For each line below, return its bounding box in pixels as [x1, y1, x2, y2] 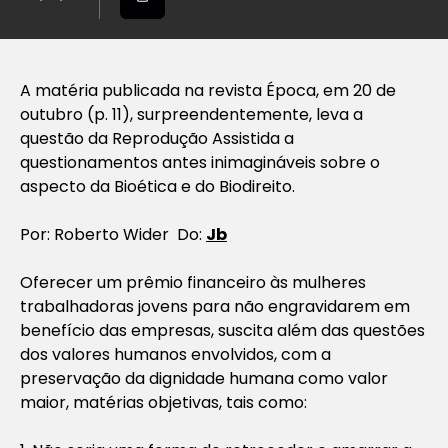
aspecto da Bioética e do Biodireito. [20, 174, 295, 198]
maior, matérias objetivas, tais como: [20, 390, 307, 414]
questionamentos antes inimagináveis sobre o [20, 150, 380, 174]
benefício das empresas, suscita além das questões [20, 318, 425, 342]
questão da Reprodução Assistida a [20, 126, 294, 150]
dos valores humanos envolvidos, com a [20, 342, 331, 366]
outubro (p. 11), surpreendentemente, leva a [20, 102, 363, 126]
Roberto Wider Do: [54, 222, 206, 246]
